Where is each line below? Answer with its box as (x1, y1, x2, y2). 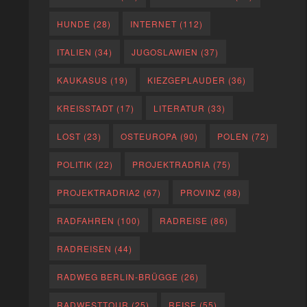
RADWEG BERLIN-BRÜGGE (57, 271, 179, 283)
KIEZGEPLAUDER (147, 74, 226, 86)
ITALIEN (57, 46, 93, 58)
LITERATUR (153, 102, 206, 114)
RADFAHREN (57, 214, 115, 227)
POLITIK (57, 158, 93, 171)
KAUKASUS (57, 74, 108, 86)
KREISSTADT (57, 102, 114, 114)
